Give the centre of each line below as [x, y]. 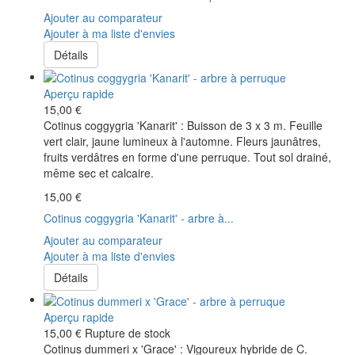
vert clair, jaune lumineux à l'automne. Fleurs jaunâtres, [182, 141]
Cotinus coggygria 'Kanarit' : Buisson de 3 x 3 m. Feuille [183, 126]
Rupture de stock [128, 332]
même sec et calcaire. [99, 173]
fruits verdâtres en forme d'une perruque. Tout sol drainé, [187, 157]
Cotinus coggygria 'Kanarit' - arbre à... [139, 218]
